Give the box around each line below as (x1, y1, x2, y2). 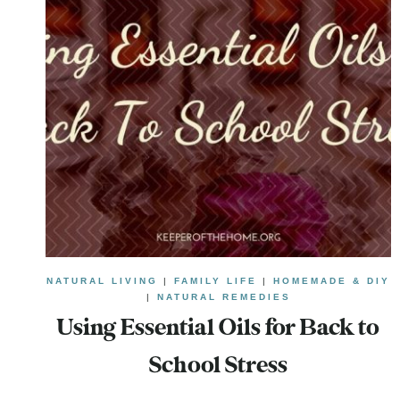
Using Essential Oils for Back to (57, 315, 380, 341)
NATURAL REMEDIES (156, 291, 291, 302)
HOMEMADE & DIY (273, 275, 391, 286)
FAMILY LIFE (174, 275, 258, 286)
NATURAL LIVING (46, 275, 159, 286)
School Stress (149, 353, 288, 379)
